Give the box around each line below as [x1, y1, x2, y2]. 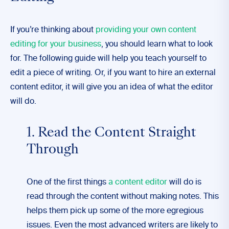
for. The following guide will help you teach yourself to [10, 55, 207, 63]
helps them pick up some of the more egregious [27, 207, 203, 215]
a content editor [108, 178, 167, 187]
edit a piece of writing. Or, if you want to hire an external [10, 69, 216, 77]
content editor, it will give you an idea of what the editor [10, 83, 213, 91]
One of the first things [27, 178, 108, 187]
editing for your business [10, 40, 101, 49]
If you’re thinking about [10, 26, 96, 34]
